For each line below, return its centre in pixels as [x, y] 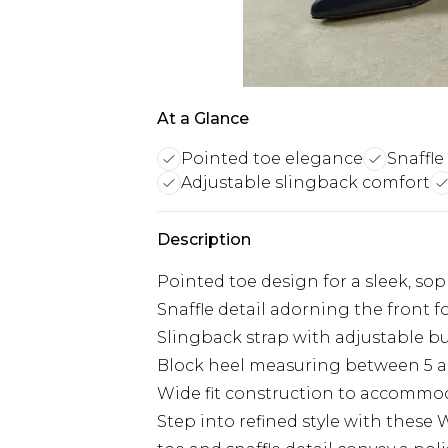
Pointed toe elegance [272, 158]
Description [204, 239]
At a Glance [203, 118]
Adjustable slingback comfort [305, 182]
